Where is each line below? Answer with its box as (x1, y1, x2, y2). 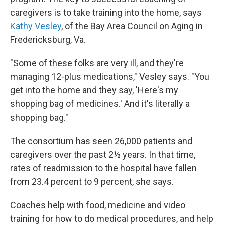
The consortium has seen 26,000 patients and (10, 136, 192, 147)
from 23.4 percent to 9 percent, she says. (10, 176, 174, 187)
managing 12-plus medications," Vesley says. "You (10, 71, 209, 82)
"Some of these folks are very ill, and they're (10, 58, 184, 69)
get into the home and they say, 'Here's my (10, 85, 178, 96)
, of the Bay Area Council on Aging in (61, 21, 203, 32)
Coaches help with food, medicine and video (10, 200, 185, 211)
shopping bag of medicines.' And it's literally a (10, 98, 190, 109)
